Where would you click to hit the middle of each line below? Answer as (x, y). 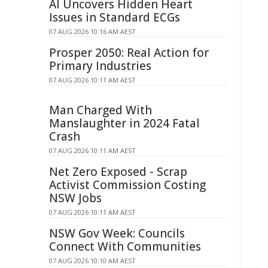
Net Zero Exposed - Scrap (118, 172)
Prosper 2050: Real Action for (129, 53)
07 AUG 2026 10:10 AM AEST (92, 261)
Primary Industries (100, 66)
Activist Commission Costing (127, 185)
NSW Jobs (75, 198)
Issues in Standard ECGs (115, 17)
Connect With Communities (125, 246)
